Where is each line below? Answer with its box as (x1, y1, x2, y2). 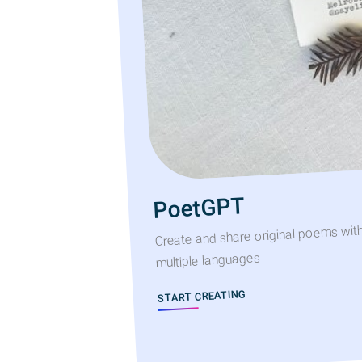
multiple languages (155, 250, 260, 271)
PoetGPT (152, 192, 246, 225)
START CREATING (157, 288, 246, 305)
